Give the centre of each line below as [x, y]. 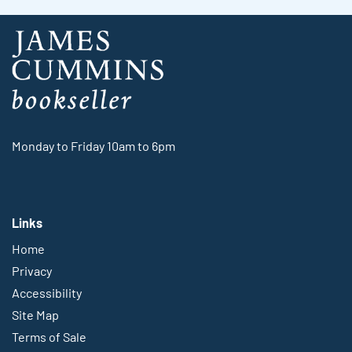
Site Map [35, 315]
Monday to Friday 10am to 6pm [93, 145]
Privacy [32, 271]
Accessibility [47, 293]
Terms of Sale [49, 337]
